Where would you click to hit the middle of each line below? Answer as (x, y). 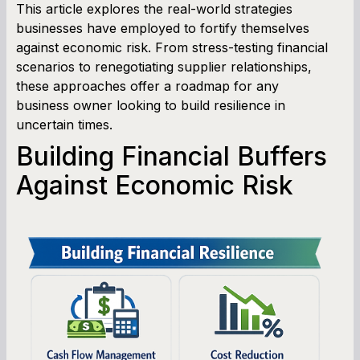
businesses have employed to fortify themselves (163, 28)
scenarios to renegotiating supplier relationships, (164, 66)
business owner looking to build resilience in (151, 105)
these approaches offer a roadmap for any (147, 86)
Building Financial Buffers (172, 156)
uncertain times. (64, 124)
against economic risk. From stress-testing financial (172, 47)
